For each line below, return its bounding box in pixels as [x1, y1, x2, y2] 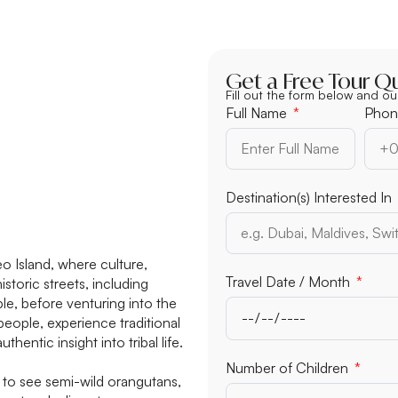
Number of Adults [226, 356, 338, 375]
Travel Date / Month [226, 272, 354, 291]
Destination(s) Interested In [226, 187, 395, 206]
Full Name [226, 103, 291, 122]
